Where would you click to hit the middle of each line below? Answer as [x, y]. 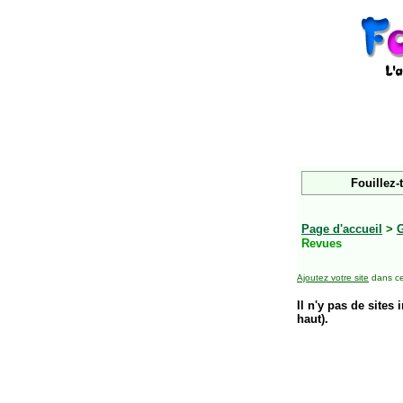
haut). [313, 319]
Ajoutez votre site [333, 278]
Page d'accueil [342, 229]
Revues [322, 243]
